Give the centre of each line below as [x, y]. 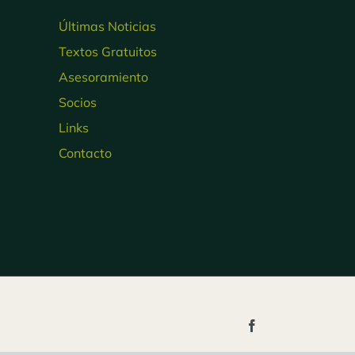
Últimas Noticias [107, 26]
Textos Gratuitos [107, 51]
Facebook [282, 324]
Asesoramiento [103, 76]
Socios [77, 102]
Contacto [85, 153]
